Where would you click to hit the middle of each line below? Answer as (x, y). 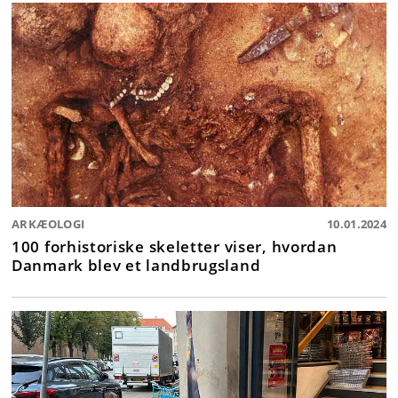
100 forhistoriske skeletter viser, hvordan (175, 247)
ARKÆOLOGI (48, 224)
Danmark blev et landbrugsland (136, 265)
